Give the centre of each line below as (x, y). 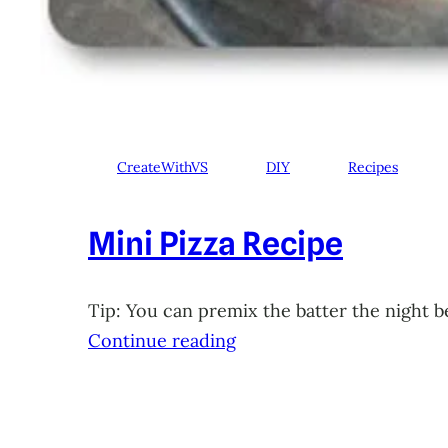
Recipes (373, 167)
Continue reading (162, 341)
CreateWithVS (162, 167)
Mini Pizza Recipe (215, 244)
